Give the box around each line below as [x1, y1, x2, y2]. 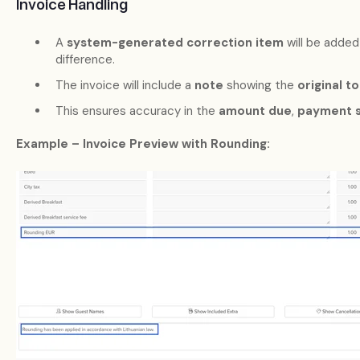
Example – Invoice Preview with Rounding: [15, 136, 270, 153]
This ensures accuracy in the [55, 103, 219, 120]
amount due [218, 103, 292, 120]
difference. [55, 51, 115, 67]
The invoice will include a [55, 76, 194, 93]
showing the [223, 76, 297, 93]
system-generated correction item [66, 34, 284, 51]
